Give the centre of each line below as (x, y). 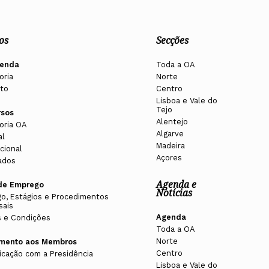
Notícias (174, 193)
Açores (169, 158)
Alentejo (172, 122)
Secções (173, 41)
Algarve (170, 134)
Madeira (171, 146)
